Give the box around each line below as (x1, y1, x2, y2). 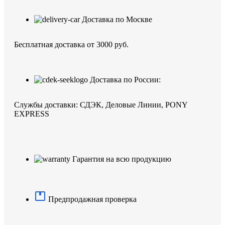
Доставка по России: (90, 75, 161, 84)
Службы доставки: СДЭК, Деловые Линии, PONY (14, 100, 187, 109)
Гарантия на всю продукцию (72, 155, 171, 164)
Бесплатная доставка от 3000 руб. (14, 40, 129, 49)
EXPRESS (14, 109, 49, 119)
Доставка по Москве (82, 15, 152, 24)
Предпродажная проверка (48, 195, 137, 204)
